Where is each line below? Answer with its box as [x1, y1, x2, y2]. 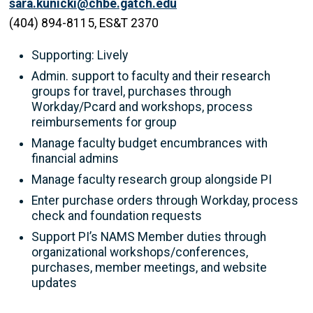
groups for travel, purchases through [31, 85, 231, 99]
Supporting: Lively [31, 48, 128, 63]
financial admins [31, 152, 119, 166]
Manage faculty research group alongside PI [31, 173, 272, 187]
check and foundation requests [31, 209, 202, 224]
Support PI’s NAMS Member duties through [31, 230, 266, 245]
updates [31, 276, 77, 291]
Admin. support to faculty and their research [31, 69, 270, 84]
